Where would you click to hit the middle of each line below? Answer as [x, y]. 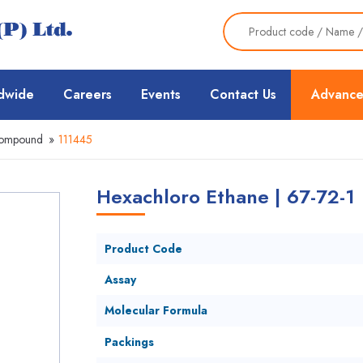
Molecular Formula [156, 310]
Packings [129, 342]
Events [161, 94]
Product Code [143, 249]
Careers [88, 94]
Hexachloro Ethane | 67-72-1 [225, 196]
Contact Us [243, 94]
